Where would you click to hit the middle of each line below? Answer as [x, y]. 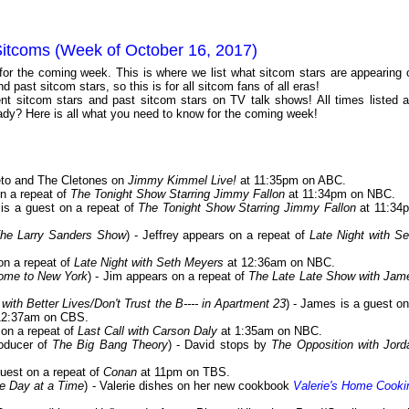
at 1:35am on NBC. [270, 331]
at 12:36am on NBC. [279, 263]
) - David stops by [220, 345]
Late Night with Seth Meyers [149, 263]
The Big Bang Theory [110, 345]
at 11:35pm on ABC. [291, 181]
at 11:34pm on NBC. [340, 194]
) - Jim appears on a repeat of [168, 277]
